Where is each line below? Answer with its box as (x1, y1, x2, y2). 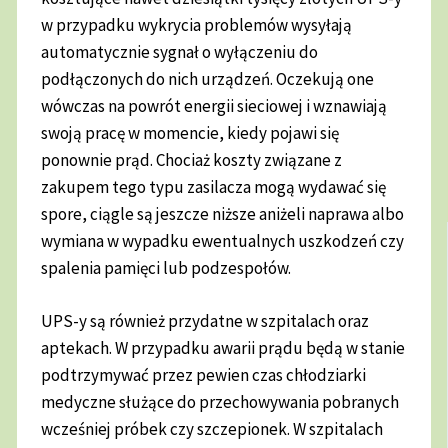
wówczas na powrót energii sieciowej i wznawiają (41, 95, 388, 118)
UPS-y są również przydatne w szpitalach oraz (41, 309, 370, 332)
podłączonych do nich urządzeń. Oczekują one (41, 68, 375, 91)
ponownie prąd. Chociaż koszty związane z (41, 149, 343, 172)
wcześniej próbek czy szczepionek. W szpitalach (41, 417, 384, 440)
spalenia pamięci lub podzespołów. (41, 257, 295, 280)
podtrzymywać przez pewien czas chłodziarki (41, 363, 367, 386)
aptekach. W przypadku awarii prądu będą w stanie (41, 336, 406, 359)
